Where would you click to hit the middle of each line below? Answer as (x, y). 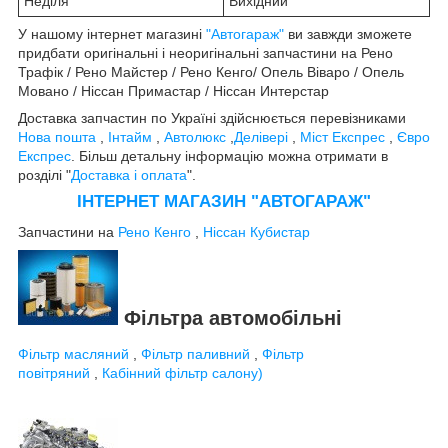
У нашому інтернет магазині (112, 34)
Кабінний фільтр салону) (182, 372)
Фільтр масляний (73, 353)
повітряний (54, 372)
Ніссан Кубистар (256, 231)
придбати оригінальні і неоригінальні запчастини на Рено (205, 53)
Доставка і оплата (129, 175)
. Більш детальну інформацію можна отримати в (229, 156)
